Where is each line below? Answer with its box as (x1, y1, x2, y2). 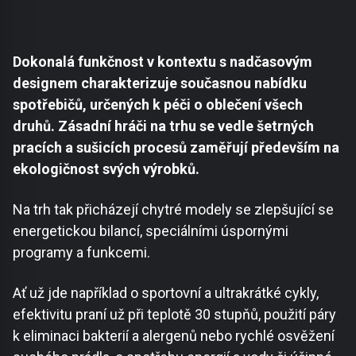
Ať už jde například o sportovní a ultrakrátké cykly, (13, 284, 319, 302)
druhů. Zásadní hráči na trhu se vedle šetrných (13, 118, 314, 135)
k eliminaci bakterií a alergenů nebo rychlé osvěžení (13, 327, 335, 345)
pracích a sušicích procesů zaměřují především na (13, 139, 339, 157)
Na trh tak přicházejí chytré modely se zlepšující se (13, 201, 334, 219)
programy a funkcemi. (13, 244, 150, 261)
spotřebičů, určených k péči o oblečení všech (13, 96, 303, 114)
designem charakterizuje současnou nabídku (13, 75, 307, 92)
